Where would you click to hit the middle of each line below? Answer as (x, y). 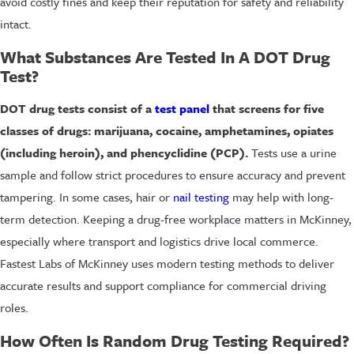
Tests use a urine (292, 153)
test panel (182, 109)
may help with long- (281, 197)
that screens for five (267, 109)
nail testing (201, 197)
